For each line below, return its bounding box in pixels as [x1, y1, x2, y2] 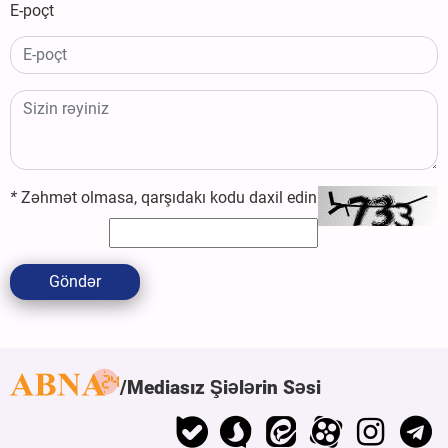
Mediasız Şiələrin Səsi [127, 375, 321, 399]
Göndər [49, 271, 101, 291]
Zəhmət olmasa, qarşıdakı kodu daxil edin [17, 187, 317, 207]
